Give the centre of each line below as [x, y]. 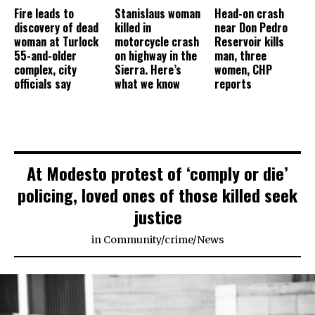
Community [132, 240]
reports [233, 84]
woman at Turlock [56, 42]
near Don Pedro [251, 28]
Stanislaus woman [157, 14]
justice [157, 217]
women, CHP [244, 70]
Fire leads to [44, 14]
